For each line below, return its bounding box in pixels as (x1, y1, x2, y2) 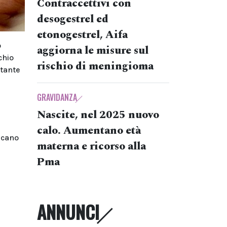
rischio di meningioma (37, 58, 154, 74)
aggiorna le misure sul (37, 43, 148, 59)
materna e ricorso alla (37, 138, 146, 155)
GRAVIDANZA (37, 91, 77, 103)
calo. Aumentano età (37, 123, 141, 139)
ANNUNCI (37, 199, 99, 225)
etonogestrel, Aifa (37, 27, 128, 43)
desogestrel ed (37, 11, 108, 27)
